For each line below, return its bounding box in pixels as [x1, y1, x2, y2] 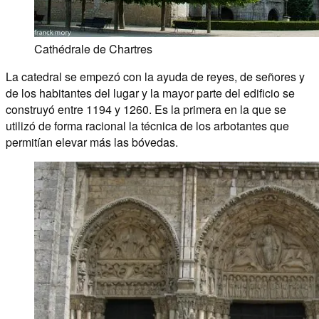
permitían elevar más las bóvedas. [6, 133, 178, 150]
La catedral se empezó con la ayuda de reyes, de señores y [6, 68, 305, 85]
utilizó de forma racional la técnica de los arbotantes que [6, 117, 289, 134]
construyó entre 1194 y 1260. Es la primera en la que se [6, 100, 286, 117]
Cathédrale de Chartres [34, 40, 152, 57]
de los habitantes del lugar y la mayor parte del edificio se [6, 84, 295, 101]
